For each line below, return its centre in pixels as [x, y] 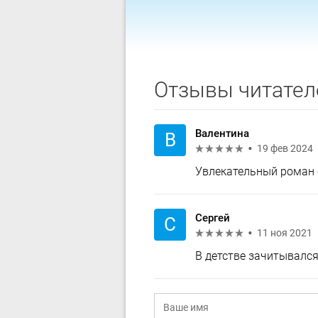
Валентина [222, 133]
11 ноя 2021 [285, 233]
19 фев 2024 [285, 148]
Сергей [213, 218]
